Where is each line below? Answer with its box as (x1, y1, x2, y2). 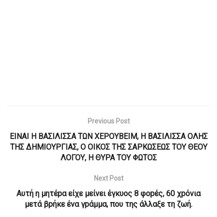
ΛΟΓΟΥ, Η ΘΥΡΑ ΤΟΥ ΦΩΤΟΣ (60, 153, 157, 163)
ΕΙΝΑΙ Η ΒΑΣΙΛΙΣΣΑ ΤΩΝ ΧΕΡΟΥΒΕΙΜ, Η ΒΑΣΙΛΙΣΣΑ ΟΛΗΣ (9, 132, 208, 141)
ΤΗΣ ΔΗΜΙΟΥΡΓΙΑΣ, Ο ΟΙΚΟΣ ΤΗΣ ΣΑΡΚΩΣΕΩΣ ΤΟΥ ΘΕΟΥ (10, 142, 207, 152)
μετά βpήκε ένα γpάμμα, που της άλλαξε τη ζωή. (25, 200, 192, 209)
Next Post (93, 174, 124, 183)
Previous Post (87, 117, 130, 125)
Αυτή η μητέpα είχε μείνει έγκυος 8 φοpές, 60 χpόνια (16, 189, 201, 199)
